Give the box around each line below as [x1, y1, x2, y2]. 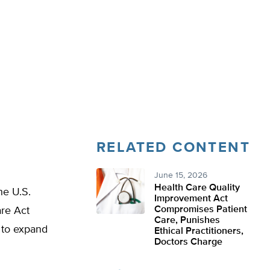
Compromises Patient [154, 205, 247, 215]
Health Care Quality [154, 183, 240, 193]
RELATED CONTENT [96, 140, 250, 155]
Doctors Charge [154, 237, 222, 247]
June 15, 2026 [154, 171, 207, 180]
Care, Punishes [154, 216, 220, 225]
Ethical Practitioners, [154, 227, 243, 236]
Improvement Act [154, 194, 228, 204]
